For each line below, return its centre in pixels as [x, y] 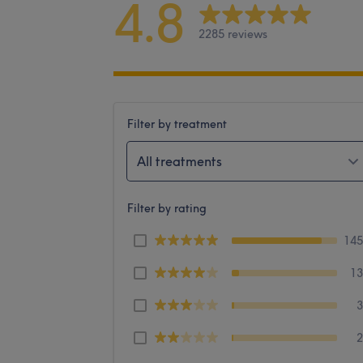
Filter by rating [167, 208]
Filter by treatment [177, 124]
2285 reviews [233, 34]
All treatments [179, 161]
